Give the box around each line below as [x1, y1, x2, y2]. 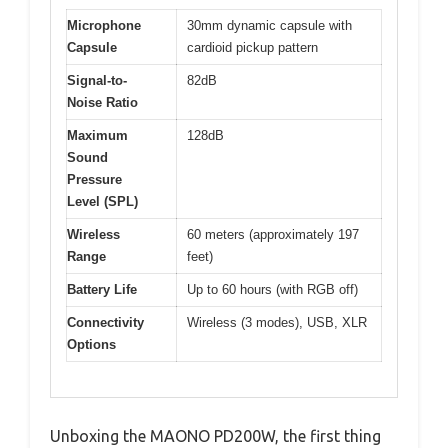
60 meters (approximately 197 [187, 227, 359, 243]
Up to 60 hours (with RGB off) [187, 282, 358, 298]
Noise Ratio [67, 95, 138, 111]
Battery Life [67, 282, 137, 298]
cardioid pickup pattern [187, 40, 318, 56]
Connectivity [67, 315, 144, 331]
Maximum [67, 128, 128, 144]
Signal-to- [67, 73, 127, 89]
